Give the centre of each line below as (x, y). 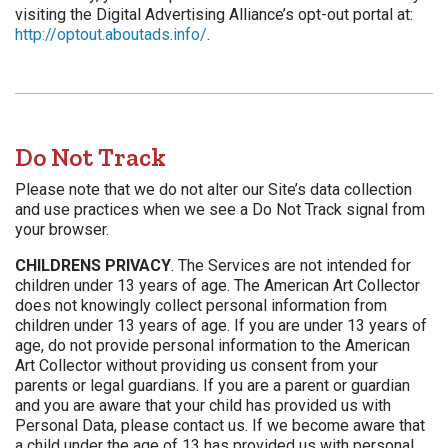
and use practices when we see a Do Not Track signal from (220, 210)
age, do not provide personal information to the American (212, 346)
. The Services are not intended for (291, 266)
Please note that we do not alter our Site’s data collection (213, 190)
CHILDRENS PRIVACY (93, 266)
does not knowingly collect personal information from (201, 306)
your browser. (62, 230)
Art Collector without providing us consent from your (196, 366)
